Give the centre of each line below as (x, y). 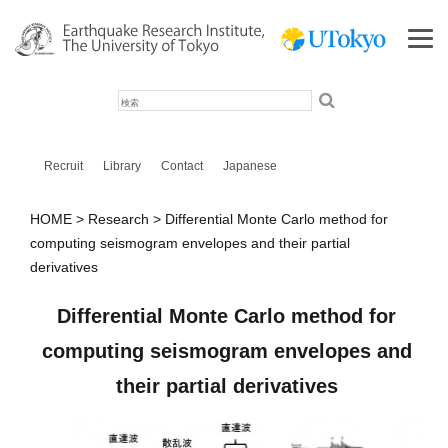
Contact (181, 165)
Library (121, 165)
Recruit (63, 165)
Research (119, 219)
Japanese (249, 165)
